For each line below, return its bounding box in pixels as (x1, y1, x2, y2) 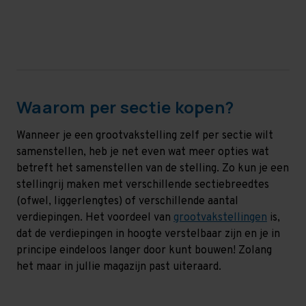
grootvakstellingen (173, 210, 267, 225)
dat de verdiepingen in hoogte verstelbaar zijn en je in (16, 227, 280, 241)
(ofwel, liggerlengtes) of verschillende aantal (16, 194, 238, 208)
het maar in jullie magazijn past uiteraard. (16, 260, 221, 274)
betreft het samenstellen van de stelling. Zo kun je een (16, 161, 289, 176)
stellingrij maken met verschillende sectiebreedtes (16, 178, 269, 192)
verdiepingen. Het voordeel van (16, 210, 173, 225)
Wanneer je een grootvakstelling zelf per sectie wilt (16, 128, 273, 143)
